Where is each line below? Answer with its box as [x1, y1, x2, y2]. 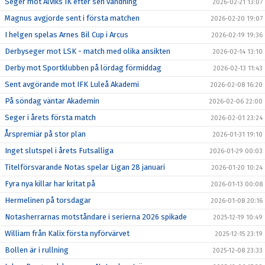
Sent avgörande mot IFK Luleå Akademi [5, 79, 139, 89]
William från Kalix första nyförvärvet [5, 228, 130, 238]
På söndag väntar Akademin [5, 96, 99, 105]
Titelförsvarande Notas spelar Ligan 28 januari [5, 162, 165, 172]
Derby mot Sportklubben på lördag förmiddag [5, 63, 161, 72]
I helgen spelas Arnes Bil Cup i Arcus [5, 30, 128, 39]
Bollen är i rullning [5, 245, 69, 254]
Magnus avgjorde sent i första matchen [5, 13, 140, 22]
